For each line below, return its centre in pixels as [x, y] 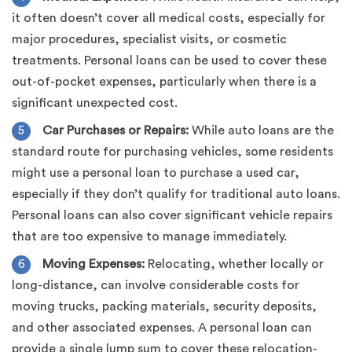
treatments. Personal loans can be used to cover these [169, 60]
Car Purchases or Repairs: [115, 130]
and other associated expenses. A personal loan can [162, 327]
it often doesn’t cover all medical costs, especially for [169, 18]
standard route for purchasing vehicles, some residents [172, 151]
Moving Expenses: [93, 264]
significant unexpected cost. [95, 103]
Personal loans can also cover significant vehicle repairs [172, 215]
